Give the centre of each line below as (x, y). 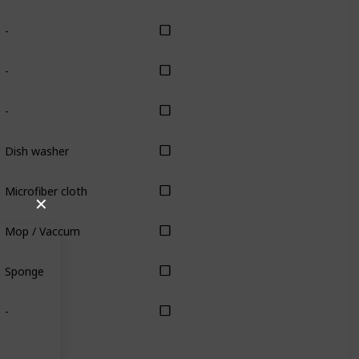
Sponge (24, 271)
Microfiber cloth (46, 191)
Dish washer (36, 151)
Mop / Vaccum (42, 231)
